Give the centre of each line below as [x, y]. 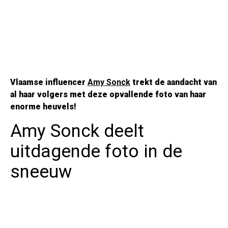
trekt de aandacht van [174, 82]
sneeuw [41, 172]
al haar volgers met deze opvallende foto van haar [108, 95]
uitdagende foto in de [96, 152]
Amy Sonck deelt [77, 131]
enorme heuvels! [43, 107]
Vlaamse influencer [49, 82]
